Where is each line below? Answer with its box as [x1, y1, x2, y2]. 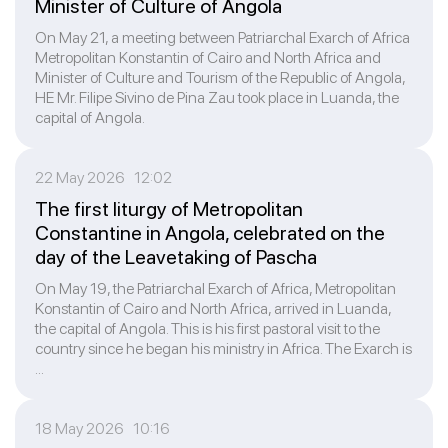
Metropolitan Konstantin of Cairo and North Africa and [35, 48, 381, 67]
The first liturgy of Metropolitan [35, 197, 303, 221]
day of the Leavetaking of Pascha [35, 245, 317, 269]
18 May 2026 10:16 [35, 419, 170, 438]
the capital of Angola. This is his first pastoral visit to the [35, 319, 380, 338]
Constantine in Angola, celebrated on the [35, 221, 385, 245]
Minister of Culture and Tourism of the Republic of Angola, [35, 68, 405, 87]
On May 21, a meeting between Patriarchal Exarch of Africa [35, 28, 410, 47]
